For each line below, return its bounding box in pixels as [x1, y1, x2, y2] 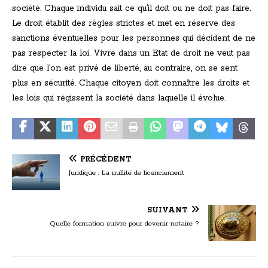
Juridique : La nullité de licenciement [69, 168, 184, 178]
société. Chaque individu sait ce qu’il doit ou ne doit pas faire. [12, 3, 251, 14]
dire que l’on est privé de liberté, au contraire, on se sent [12, 63, 237, 74]
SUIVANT [147, 206, 188, 215]
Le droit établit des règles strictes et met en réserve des [12, 18, 235, 29]
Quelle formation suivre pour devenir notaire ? [50, 219, 199, 229]
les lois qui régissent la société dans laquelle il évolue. [12, 93, 226, 104]
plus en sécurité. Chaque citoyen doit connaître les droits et [12, 78, 249, 89]
